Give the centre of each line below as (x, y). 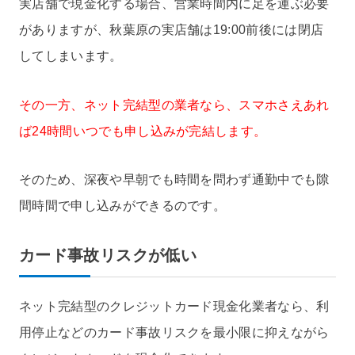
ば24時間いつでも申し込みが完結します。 (143, 131)
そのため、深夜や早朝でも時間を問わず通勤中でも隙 (174, 180)
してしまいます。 (71, 55)
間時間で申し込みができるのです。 (123, 206)
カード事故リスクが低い (108, 256)
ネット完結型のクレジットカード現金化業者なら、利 (174, 307)
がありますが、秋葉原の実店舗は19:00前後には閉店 (172, 29)
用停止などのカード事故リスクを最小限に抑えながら (174, 333)
